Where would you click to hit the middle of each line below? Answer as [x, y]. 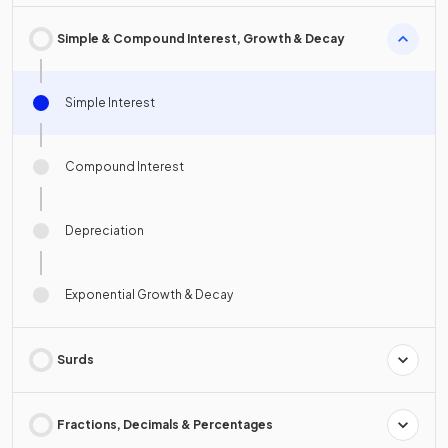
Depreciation [104, 230]
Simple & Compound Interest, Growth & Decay [201, 38]
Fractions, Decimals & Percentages [165, 424]
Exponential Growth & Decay [149, 294]
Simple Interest [110, 102]
